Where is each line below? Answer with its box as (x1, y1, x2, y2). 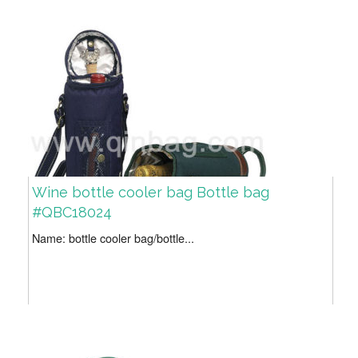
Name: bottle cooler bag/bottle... (32, 229, 194, 247)
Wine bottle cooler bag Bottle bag (32, 184, 269, 201)
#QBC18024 (32, 204, 112, 221)
